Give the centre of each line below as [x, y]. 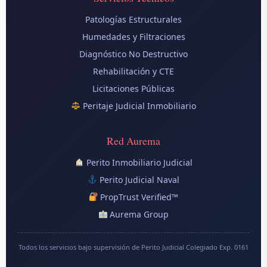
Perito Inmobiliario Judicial [138, 162]
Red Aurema [133, 140]
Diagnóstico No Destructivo [133, 54]
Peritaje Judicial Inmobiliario [138, 105]
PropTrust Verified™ [138, 197]
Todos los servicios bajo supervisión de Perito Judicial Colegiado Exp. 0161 [133, 247]
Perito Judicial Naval [138, 179]
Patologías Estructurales [133, 19]
